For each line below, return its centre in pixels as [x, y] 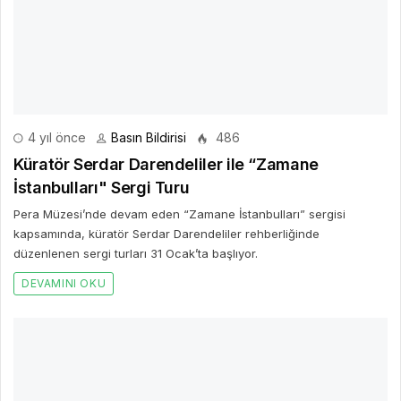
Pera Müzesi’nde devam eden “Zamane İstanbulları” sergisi [179, 213]
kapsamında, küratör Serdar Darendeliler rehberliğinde [166, 233]
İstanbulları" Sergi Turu [102, 187]
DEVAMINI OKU [64, 283]
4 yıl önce [55, 137]
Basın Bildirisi [149, 137]
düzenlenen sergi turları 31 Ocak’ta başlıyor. [136, 253]
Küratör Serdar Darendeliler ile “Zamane [166, 164]
